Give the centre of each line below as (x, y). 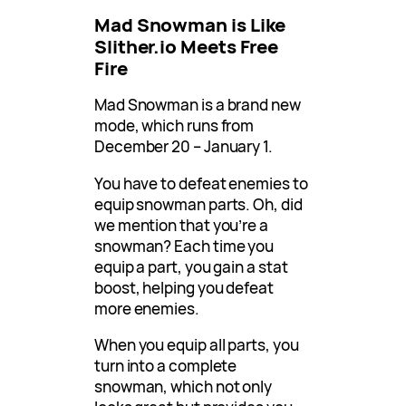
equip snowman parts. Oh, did (198, 204)
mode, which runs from (174, 126)
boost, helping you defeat (184, 287)
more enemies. (147, 308)
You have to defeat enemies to (201, 183)
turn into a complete (166, 365)
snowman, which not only (184, 386)
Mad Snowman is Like (190, 25)
